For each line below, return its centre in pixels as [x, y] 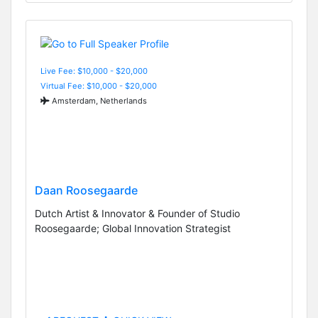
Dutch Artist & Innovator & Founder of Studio [137, 214]
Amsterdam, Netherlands [98, 100]
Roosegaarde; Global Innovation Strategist [133, 229]
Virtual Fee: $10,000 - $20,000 [99, 86]
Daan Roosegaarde [86, 191]
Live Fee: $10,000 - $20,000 [94, 71]
